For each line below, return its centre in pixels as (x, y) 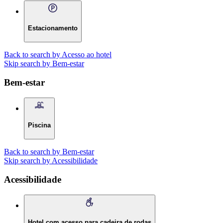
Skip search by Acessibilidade (51, 160)
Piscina (39, 125)
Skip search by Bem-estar (44, 63)
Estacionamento (53, 28)
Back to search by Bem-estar (49, 151)
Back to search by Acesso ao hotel (58, 54)
